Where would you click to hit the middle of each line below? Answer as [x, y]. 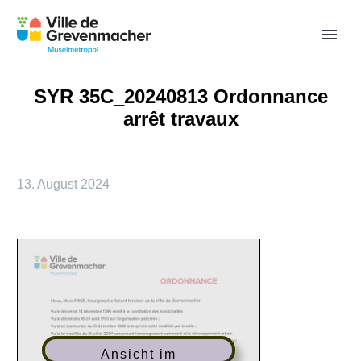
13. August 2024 [63, 184]
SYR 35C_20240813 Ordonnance [180, 96]
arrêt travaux [180, 119]
